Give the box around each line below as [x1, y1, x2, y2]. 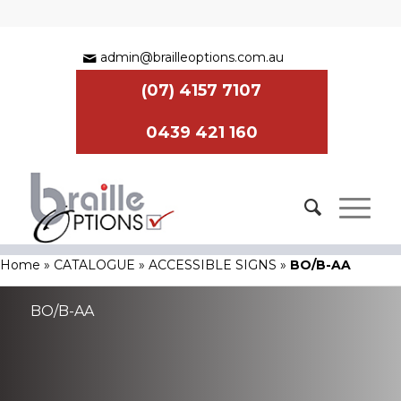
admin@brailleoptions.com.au [100, 49, 285, 65]
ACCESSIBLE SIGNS [149, 257, 277, 274]
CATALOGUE [54, 257, 135, 274]
